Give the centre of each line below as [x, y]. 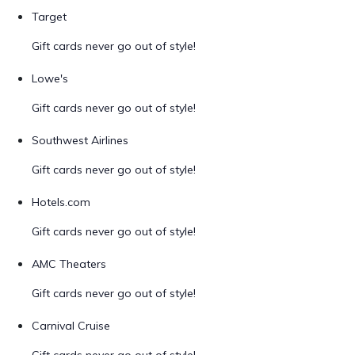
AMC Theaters [69, 264]
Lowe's [50, 78]
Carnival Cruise [71, 326]
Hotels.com [61, 202]
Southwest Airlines [80, 140]
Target [49, 17]
